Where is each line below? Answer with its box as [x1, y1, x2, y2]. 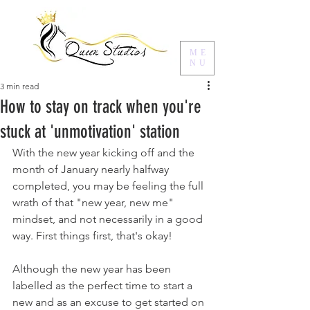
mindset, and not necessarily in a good [12, 212, 206, 226]
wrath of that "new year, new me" [12, 196, 176, 209]
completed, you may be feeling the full [12, 179, 206, 192]
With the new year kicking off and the [12, 146, 197, 159]
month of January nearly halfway [12, 163, 172, 176]
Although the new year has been [12, 262, 174, 275]
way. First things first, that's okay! [12, 229, 175, 242]
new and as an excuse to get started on [12, 295, 207, 309]
